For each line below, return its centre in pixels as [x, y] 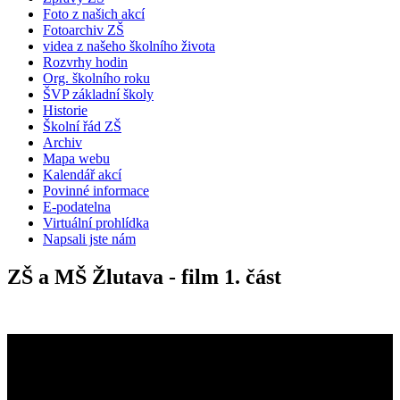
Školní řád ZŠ [82, 127]
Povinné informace [96, 191]
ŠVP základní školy [98, 95]
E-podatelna [77, 207]
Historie [65, 111]
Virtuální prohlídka [96, 223]
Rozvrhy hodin [85, 62]
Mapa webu [76, 159]
